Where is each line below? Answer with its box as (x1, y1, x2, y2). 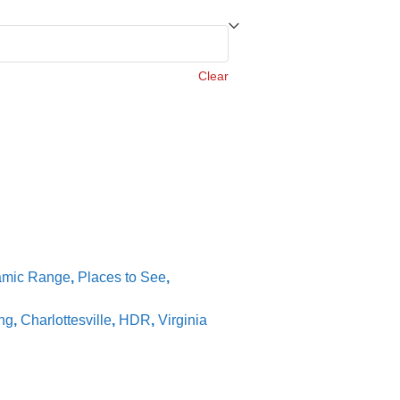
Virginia (157, 312, 207, 328)
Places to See (77, 270, 166, 285)
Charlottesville (20, 312, 112, 328)
